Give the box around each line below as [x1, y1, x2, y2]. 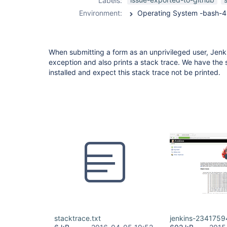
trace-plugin [127, 3, 168, 12]
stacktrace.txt [54, 214, 101, 222]
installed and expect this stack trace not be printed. [49, 68, 220, 77]
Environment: [79, 9, 122, 17]
